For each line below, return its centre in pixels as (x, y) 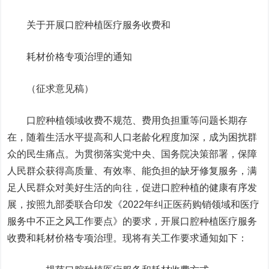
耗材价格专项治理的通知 (80, 57)
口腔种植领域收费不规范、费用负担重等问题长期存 (128, 120)
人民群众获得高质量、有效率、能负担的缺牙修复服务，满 (132, 171)
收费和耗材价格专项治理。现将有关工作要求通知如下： (128, 238)
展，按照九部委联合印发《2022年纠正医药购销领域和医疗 (134, 204)
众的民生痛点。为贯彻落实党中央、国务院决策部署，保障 (132, 154)
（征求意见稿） (60, 89)
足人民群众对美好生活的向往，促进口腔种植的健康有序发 (132, 188)
